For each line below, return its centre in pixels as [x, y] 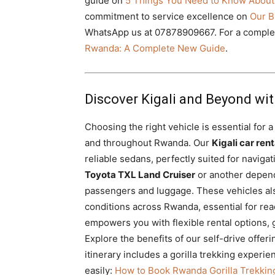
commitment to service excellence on [167, 16]
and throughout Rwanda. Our [148, 143]
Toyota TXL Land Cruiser [140, 175]
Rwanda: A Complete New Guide [155, 48]
